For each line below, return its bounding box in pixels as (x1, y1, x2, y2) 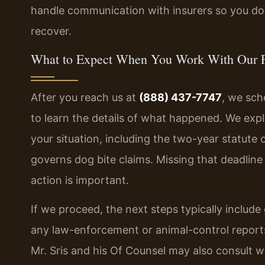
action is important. (31, 174, 129, 187)
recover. (31, 24, 72, 37)
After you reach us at (31, 91, 139, 104)
